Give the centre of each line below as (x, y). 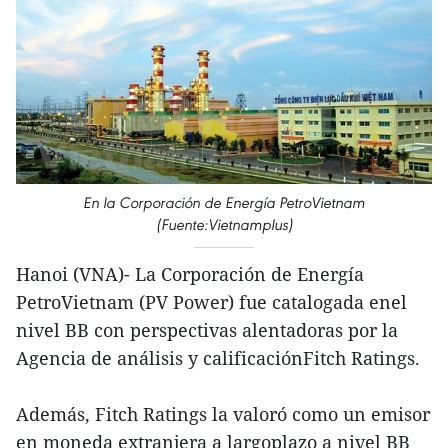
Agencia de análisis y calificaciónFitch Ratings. (218, 357)
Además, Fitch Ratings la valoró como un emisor (223, 413)
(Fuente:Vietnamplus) (224, 224)
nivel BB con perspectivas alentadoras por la (207, 329)
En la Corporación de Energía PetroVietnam (224, 202)
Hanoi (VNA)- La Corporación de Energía (190, 273)
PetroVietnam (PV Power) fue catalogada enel (211, 301)
